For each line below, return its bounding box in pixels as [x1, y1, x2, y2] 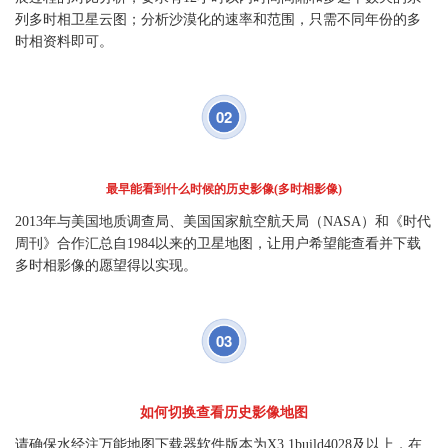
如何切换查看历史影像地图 [140, 405, 308, 420]
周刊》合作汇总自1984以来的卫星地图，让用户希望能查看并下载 [15, 236, 421, 251]
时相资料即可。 [15, 34, 113, 49]
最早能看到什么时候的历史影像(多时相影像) [106, 182, 342, 196]
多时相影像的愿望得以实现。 [15, 258, 197, 273]
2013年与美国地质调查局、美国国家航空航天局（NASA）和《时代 [15, 214, 431, 229]
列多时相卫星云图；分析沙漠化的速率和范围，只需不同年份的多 [15, 12, 421, 27]
